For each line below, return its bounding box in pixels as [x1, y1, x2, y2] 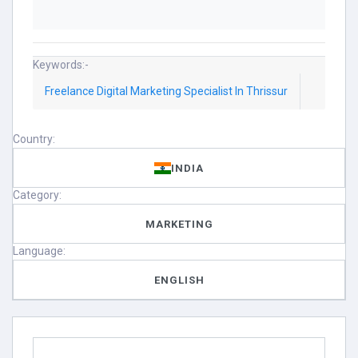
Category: [13, 189, 62, 201]
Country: [13, 133, 55, 145]
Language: [13, 245, 66, 257]
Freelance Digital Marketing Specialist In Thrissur [45, 85, 288, 97]
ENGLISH [153, 273, 205, 286]
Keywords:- [33, 58, 89, 71]
